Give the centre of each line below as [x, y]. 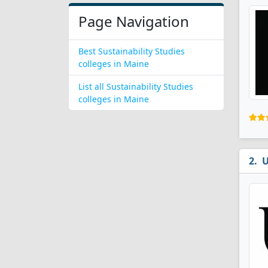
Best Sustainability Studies [132, 51]
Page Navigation [134, 21]
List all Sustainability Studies [136, 86]
